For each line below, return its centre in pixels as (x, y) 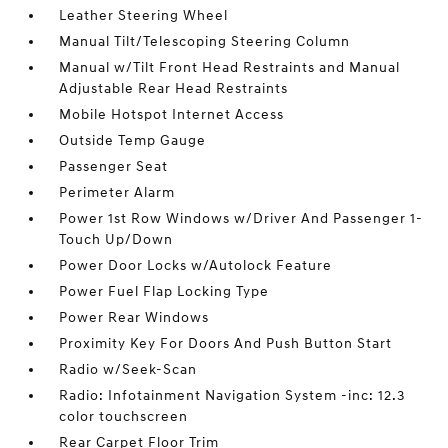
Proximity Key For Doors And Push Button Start (226, 343)
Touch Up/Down (116, 239)
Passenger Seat (114, 166)
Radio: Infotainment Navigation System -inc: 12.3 (232, 395)
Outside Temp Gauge (133, 140)
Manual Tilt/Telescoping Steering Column (205, 41)
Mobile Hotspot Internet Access (172, 114)
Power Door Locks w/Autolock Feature (196, 265)
